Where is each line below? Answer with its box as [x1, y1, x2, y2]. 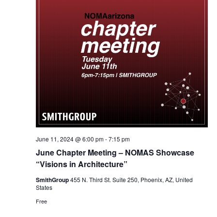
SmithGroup [35, 175, 70, 184]
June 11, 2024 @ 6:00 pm [35, 135, 104, 143]
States [35, 183, 52, 191]
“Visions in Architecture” [35, 158, 127, 170]
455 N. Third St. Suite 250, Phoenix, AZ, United [70, 175, 193, 184]
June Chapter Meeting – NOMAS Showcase [35, 147, 194, 158]
